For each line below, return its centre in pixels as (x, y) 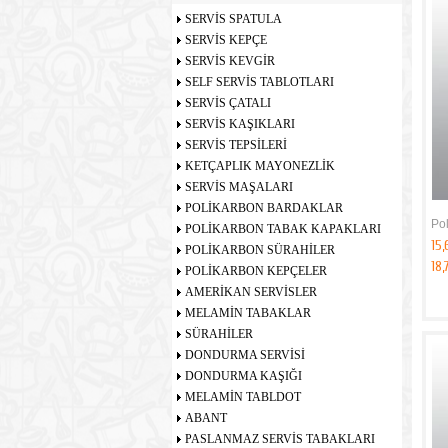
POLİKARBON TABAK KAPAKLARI (283, 229)
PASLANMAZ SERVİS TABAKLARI (280, 439)
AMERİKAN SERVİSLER (251, 292)
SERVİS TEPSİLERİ (236, 145)
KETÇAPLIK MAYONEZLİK (260, 166)
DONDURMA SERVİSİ (245, 355)
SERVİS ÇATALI (228, 103)
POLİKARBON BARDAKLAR (264, 208)
